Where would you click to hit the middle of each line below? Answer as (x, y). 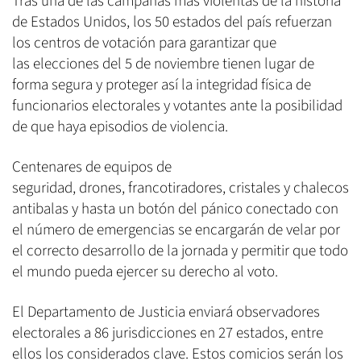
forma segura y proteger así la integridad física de (162, 85)
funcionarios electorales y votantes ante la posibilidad (177, 106)
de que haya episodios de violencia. (120, 127)
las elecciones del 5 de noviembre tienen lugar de (163, 64)
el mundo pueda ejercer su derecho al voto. (145, 272)
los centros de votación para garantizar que (144, 44)
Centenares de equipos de (92, 168)
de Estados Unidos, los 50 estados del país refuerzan (172, 23)
